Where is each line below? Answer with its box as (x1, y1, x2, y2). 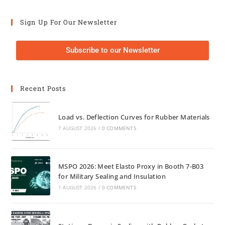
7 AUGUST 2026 (58, 124, 97, 132)
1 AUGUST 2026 (58, 184, 97, 191)
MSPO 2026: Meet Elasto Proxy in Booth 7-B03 (58, 162, 204, 171)
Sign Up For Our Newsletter (20, 18, 118, 27)
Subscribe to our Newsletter (65, 46, 160, 55)
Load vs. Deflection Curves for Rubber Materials (58, 112, 210, 122)
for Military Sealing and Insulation (58, 172, 166, 181)
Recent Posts (20, 84, 66, 93)
